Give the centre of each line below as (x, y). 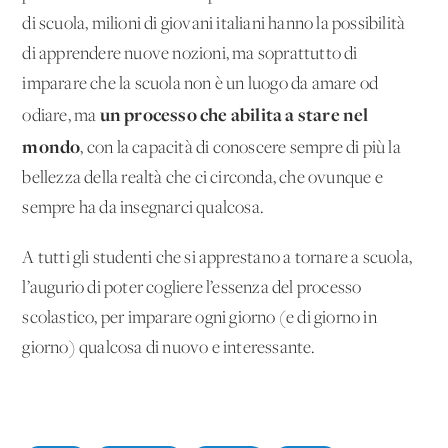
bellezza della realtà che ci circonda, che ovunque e (202, 178)
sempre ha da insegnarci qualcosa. (146, 208)
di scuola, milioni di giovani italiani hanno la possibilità (214, 24)
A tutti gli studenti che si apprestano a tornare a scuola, (217, 258)
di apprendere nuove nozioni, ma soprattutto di (190, 54)
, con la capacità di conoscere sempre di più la (240, 148)
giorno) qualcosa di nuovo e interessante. (169, 348)
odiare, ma (61, 116)
